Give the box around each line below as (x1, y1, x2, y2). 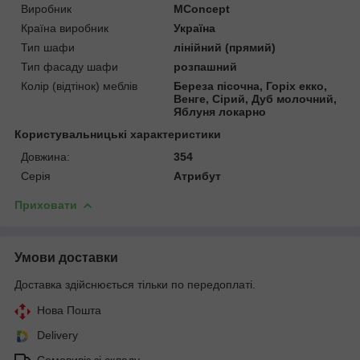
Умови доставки (14, 250, 118, 264)
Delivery (37, 328, 78, 342)
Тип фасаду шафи (21, 59, 118, 73)
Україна (174, 21, 216, 35)
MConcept (174, 2, 231, 15)
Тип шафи (21, 40, 75, 54)
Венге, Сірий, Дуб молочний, (174, 92, 337, 105)
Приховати (14, 198, 77, 211)
